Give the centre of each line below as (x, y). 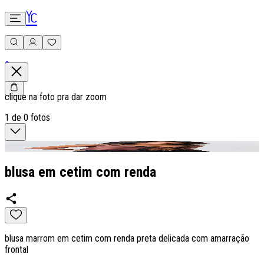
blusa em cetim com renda (80, 172)
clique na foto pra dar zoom (56, 97)
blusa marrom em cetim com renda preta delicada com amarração (127, 238)
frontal (16, 249)
